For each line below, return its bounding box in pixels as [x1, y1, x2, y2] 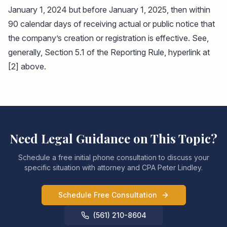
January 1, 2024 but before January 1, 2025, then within [8, 4, 210, 15]
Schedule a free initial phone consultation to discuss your [18, 153, 209, 162]
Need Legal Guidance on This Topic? [10, 130, 217, 146]
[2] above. [8, 61, 46, 71]
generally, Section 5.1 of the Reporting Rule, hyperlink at [8, 47, 210, 57]
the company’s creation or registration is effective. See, [8, 32, 209, 43]
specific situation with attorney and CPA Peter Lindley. [24, 163, 203, 172]
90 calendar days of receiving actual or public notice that [8, 18, 215, 29]
